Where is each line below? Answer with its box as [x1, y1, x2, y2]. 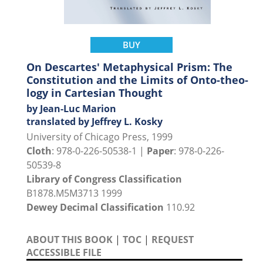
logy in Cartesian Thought [26, 86, 163, 100]
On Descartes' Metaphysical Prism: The [26, 60, 232, 74]
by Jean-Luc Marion [26, 102, 116, 115]
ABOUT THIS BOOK [26, 233, 113, 246]
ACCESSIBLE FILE [26, 246, 102, 259]
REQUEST [151, 233, 194, 246]
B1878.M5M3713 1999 [26, 187, 122, 200]
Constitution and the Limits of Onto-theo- [26, 73, 248, 87]
